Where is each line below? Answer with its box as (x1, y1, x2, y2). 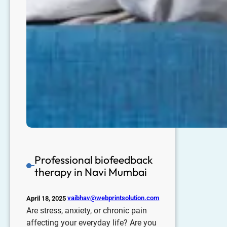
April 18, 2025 (26, 194, 66, 202)
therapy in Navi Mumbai (34, 165, 147, 178)
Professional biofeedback (34, 153, 153, 166)
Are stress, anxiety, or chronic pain (26, 205, 147, 215)
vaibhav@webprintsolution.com (67, 194, 160, 202)
